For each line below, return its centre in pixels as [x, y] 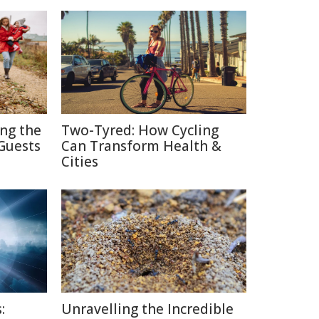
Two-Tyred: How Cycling [140, 130]
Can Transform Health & [141, 146]
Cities [80, 162]
